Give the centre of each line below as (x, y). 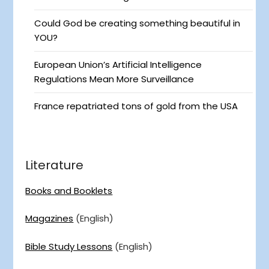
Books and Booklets (69, 190)
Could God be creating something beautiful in (138, 23)
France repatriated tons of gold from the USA (136, 106)
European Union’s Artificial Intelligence (118, 64)
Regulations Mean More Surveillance (114, 79)
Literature (55, 165)
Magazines (50, 219)
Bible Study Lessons (69, 246)
